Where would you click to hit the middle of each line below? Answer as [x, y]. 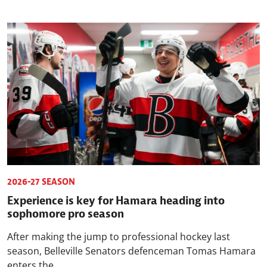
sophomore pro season [66, 213]
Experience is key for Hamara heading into [116, 200]
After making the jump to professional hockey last [119, 236]
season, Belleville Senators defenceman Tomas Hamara [131, 251]
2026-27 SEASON [41, 181]
